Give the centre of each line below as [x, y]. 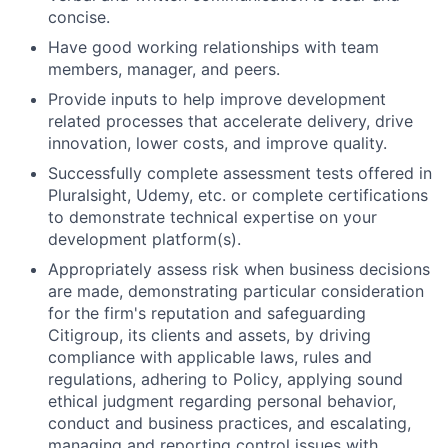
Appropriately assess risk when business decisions [239, 269]
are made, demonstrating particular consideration [236, 291]
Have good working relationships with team [213, 47]
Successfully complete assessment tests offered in [240, 173]
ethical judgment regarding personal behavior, [222, 401]
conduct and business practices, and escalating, [229, 423]
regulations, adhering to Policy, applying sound [225, 379]
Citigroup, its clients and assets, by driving [209, 335]
